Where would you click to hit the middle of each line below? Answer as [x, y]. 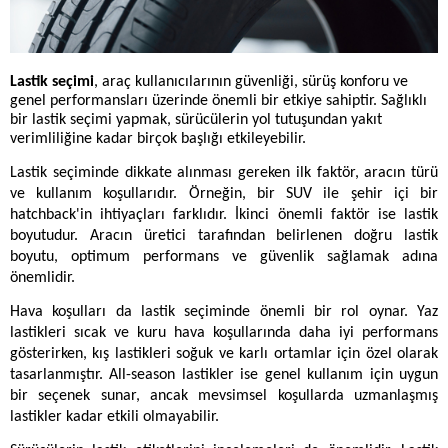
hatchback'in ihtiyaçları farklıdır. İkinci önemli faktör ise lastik [224, 215]
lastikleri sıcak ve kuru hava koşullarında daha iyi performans [224, 332]
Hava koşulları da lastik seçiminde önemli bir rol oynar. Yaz [224, 311]
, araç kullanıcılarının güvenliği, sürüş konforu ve [251, 82]
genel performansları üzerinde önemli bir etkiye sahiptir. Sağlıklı [218, 101]
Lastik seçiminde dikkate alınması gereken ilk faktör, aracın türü [224, 173]
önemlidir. [42, 278]
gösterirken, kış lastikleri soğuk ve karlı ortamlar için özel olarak [224, 353]
